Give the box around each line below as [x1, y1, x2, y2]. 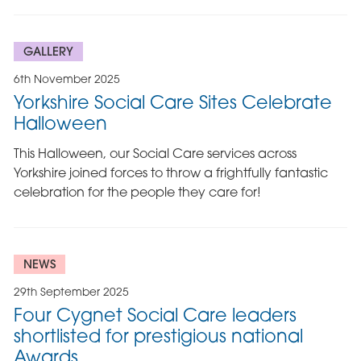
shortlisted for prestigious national [13, 325, 303, 347]
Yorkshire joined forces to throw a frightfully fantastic [13, 164, 328, 180]
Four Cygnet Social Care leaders [13, 304, 297, 326]
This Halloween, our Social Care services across [13, 144, 297, 161]
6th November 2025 [13, 72, 120, 85]
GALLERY [23, 43, 73, 59]
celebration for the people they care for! [13, 183, 261, 200]
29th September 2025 [13, 284, 129, 298]
